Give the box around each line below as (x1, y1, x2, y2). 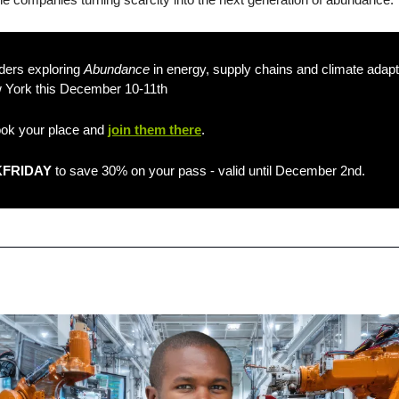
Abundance (84, 61, 150, 77)
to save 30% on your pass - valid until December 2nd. (52, 163, 365, 178)
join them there (108, 122, 201, 137)
